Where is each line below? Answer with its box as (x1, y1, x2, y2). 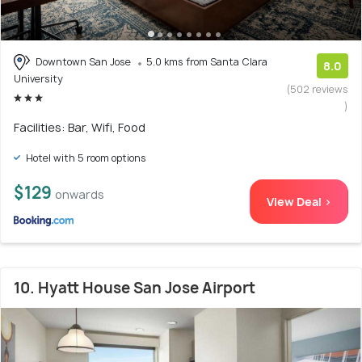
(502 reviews (287, 82, 348, 96)
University (14, 72, 63, 86)
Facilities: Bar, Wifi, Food (14, 119, 145, 135)
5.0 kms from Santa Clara (146, 54, 267, 69)
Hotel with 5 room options (23, 150, 146, 165)
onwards (55, 186, 104, 202)
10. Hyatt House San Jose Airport (14, 277, 255, 298)
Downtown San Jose (33, 54, 133, 69)
